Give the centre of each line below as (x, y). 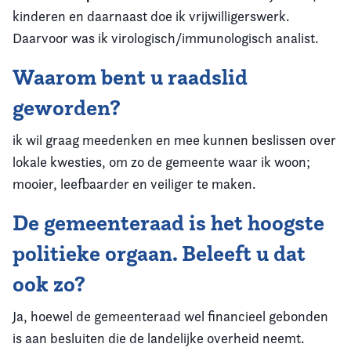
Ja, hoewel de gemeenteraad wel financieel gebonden (170, 316)
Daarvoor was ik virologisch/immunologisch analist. (166, 38)
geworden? (67, 108)
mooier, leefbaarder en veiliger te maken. (134, 184)
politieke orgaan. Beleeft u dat (159, 253)
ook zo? (49, 284)
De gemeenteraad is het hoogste (168, 223)
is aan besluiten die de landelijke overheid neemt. (159, 338)
